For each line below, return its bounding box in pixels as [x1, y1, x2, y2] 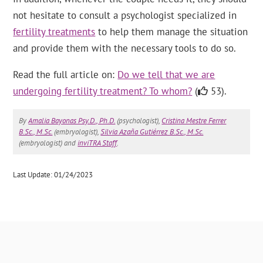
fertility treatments [13, 25, 96, 39]
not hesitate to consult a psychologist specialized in [13, 9, 237, 22]
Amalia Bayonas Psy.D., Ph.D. [28, 116, 116, 126]
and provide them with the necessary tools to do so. [13, 42, 237, 55]
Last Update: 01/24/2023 [13, 170, 93, 180]
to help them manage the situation [95, 25, 248, 39]
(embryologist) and [19, 138, 78, 149]
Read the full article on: [13, 68, 118, 82]
